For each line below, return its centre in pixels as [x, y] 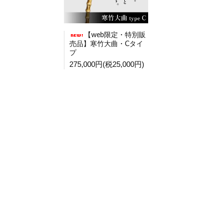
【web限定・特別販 [115, 35]
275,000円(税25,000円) [107, 64]
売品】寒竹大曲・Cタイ [106, 44]
